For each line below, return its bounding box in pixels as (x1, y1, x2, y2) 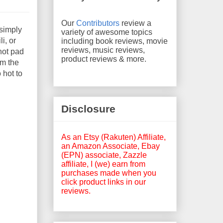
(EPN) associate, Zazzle (61, 150, 147, 159)
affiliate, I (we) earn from (61, 159, 145, 168)
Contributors (76, 18, 119, 27)
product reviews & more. (61, 54, 146, 63)
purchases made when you (61, 168, 156, 177)
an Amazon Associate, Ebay (61, 141, 160, 150)
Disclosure (61, 103, 115, 115)
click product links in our (61, 177, 146, 186)
